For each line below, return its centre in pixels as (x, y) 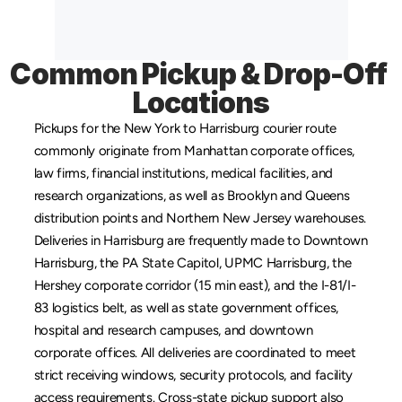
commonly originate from (109, 151)
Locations (201, 103)
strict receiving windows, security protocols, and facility (193, 375)
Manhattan (216, 151)
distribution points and (100, 218)
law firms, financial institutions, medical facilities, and (184, 173)
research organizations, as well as (130, 196)
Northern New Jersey (229, 218)
